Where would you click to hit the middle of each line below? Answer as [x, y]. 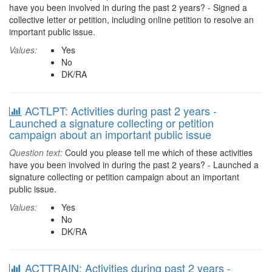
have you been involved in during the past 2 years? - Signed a [128, 7]
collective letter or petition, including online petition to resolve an [131, 19]
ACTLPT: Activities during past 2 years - [121, 110]
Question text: [36, 152]
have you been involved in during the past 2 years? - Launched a [134, 165]
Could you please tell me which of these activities [158, 152]
